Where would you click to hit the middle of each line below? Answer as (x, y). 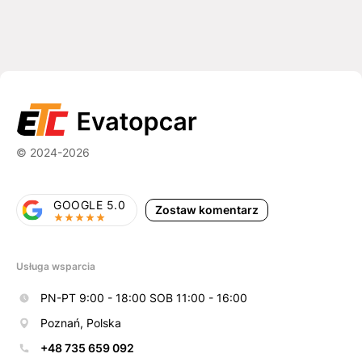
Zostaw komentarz (206, 210)
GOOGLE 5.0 (90, 205)
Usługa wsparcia (56, 267)
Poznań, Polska (81, 323)
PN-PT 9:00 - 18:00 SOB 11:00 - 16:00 (144, 298)
